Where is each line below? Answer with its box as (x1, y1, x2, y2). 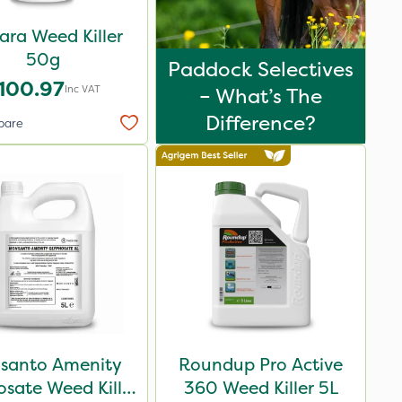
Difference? (205, 109, 316, 136)
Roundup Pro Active (179, 352, 343, 376)
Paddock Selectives (168, 56, 354, 83)
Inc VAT (65, 82, 100, 96)
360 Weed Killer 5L (183, 375, 338, 399)
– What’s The (199, 83, 322, 109)
